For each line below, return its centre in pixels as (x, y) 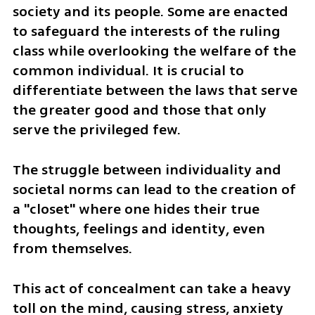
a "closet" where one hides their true (136, 209)
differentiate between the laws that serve (155, 91)
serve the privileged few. (96, 130)
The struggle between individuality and (147, 169)
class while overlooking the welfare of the (154, 51)
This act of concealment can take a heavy (152, 288)
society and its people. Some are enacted (150, 12)
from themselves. (74, 248)
